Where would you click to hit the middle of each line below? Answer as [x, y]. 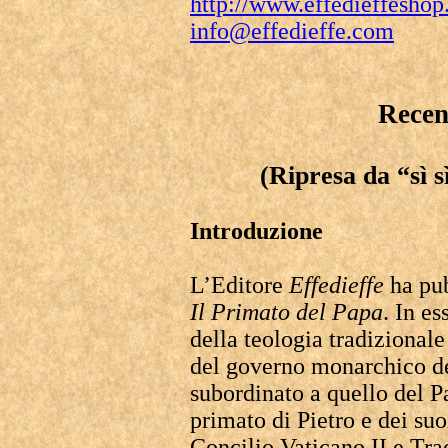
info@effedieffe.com [292, 31]
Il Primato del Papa [286, 312]
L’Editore [239, 285]
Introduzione [256, 231]
